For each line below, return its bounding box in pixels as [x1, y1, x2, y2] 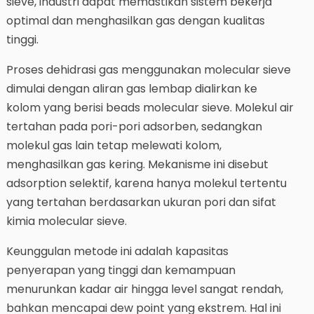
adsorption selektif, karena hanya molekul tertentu [6, 175, 287, 192]
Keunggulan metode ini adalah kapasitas [6, 243, 228, 260]
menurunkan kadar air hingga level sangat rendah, [6, 281, 283, 298]
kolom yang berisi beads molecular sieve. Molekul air [6, 100, 294, 116]
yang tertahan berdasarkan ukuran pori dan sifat [6, 194, 276, 211]
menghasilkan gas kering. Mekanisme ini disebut [6, 156, 268, 173]
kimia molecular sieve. [6, 213, 127, 230]
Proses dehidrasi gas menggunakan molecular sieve [6, 62, 291, 78]
